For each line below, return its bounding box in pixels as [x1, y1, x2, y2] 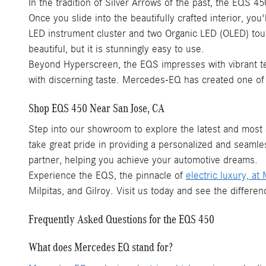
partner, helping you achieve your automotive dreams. [28, 154, 258, 166]
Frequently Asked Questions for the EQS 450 [28, 213, 214, 226]
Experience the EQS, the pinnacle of [28, 170, 186, 181]
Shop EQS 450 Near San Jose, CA [28, 101, 164, 115]
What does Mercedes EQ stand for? [28, 240, 173, 254]
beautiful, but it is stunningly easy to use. [28, 43, 204, 55]
